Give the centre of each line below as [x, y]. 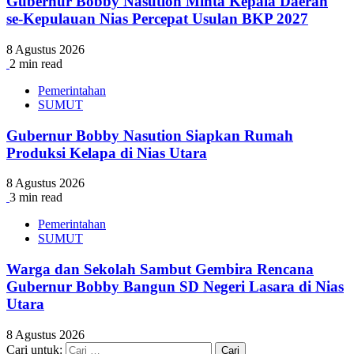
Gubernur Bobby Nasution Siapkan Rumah [150, 135]
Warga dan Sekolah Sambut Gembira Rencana [160, 269]
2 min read [36, 63]
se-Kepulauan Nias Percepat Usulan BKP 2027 [157, 19]
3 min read [36, 198]
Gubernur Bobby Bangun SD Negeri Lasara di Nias [175, 287]
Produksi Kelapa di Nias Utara [107, 153]
